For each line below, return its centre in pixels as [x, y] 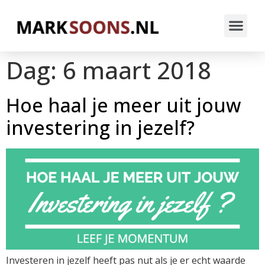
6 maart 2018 [137, 70]
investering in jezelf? [100, 127]
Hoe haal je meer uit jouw [123, 105]
